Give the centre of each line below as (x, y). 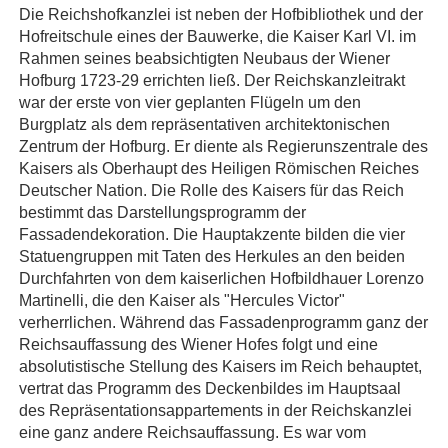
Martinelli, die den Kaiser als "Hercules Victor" (182, 299)
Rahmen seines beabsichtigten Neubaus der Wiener (204, 57)
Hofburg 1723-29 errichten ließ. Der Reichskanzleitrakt (212, 79)
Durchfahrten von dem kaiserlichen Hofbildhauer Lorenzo (221, 277)
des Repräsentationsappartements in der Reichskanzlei (215, 409)
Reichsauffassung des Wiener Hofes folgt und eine (198, 343)
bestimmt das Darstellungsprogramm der (162, 211)
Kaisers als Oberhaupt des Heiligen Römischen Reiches (219, 167)
